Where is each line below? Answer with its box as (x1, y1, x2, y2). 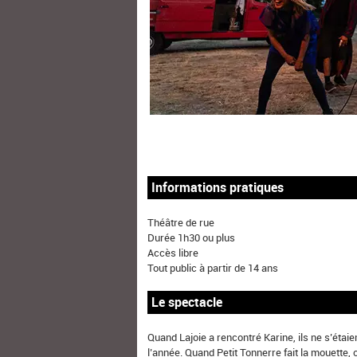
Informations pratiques (151, 178, 284, 197)
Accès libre (147, 245, 199, 260)
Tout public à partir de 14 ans (147, 260, 279, 275)
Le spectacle (151, 293, 223, 312)
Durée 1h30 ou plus (147, 229, 236, 245)
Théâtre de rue (147, 214, 215, 229)
